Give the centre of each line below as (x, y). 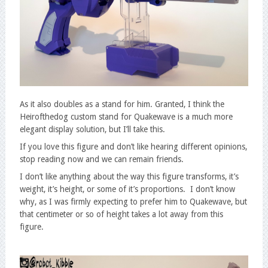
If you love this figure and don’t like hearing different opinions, (133, 147)
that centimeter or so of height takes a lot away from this (121, 214)
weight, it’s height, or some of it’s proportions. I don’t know (127, 189)
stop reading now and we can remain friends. (101, 159)
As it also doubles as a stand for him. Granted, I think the (122, 104)
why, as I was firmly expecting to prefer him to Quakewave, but (133, 202)
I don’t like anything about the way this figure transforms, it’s (129, 177)
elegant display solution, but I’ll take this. (92, 130)
